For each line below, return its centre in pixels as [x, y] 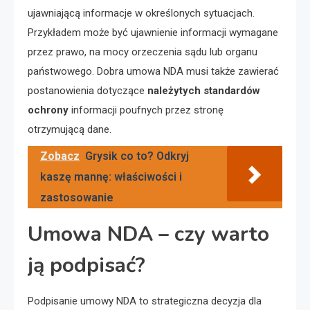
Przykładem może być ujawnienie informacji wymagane [153, 33]
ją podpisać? [86, 266]
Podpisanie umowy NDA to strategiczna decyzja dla [145, 301]
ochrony [48, 110]
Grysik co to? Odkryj [137, 156]
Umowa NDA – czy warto [148, 235]
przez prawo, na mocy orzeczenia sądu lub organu [143, 52]
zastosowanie [77, 198]
